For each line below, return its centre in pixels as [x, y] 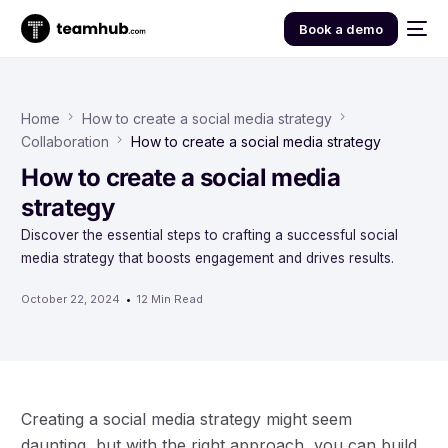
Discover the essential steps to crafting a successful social [210, 235]
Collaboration [65, 141]
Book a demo [340, 28]
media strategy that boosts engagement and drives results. [208, 258]
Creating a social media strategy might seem [187, 418]
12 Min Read [170, 298]
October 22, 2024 [71, 298]
